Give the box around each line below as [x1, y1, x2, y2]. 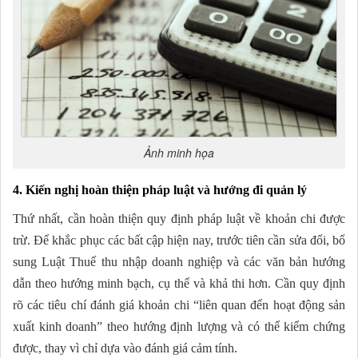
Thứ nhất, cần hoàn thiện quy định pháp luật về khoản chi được [13, 211, 345, 225]
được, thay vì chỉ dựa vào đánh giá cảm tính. [13, 340, 237, 355]
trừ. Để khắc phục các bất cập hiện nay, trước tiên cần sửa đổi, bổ [13, 233, 345, 247]
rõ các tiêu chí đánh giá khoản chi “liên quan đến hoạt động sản [13, 297, 345, 312]
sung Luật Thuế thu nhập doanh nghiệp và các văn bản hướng [13, 254, 345, 268]
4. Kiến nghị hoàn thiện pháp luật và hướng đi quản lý [13, 182, 307, 197]
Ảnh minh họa [144, 144, 214, 161]
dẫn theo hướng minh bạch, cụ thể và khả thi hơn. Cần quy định [13, 276, 345, 290]
